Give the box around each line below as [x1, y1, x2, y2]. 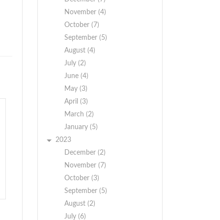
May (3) [64, 85, 87, 92]
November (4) [64, 9, 106, 16]
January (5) [64, 124, 98, 131]
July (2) [64, 60, 86, 67]
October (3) [64, 175, 99, 182]
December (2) [64, 149, 106, 156]
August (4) [64, 47, 95, 54]
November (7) [64, 162, 106, 169]
